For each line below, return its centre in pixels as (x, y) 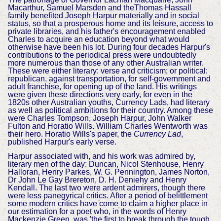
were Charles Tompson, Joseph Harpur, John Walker (99, 118)
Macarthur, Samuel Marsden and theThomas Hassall (99, 8)
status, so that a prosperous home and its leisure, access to (110, 24)
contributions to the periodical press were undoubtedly (102, 55)
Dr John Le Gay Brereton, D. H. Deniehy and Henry (97, 180)
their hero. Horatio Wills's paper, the (71, 134)
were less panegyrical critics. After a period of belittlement (108, 196)
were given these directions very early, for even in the (100, 95)
